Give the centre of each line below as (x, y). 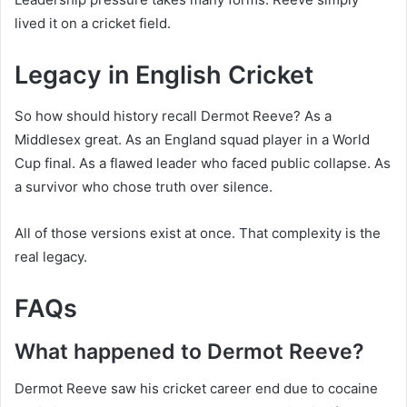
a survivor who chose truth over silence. (144, 186)
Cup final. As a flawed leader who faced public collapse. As (203, 163)
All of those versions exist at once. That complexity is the (198, 233)
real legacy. (51, 256)
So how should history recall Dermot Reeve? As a (173, 115)
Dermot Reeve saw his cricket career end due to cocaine (196, 388)
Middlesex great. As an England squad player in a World (192, 139)
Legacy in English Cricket (164, 75)
